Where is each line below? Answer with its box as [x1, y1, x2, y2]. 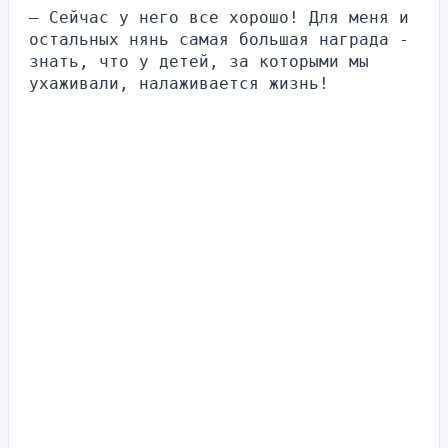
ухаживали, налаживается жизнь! [29, 73, 329, 93]
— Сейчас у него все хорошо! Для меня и [29, 7, 409, 27]
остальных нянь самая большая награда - [29, 29, 409, 49]
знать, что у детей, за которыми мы [29, 51, 369, 71]
